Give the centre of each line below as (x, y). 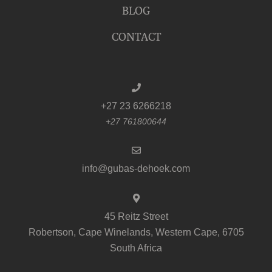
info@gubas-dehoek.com (136, 168)
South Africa (136, 248)
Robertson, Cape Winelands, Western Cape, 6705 (136, 232)
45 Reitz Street (136, 216)
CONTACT (136, 37)
